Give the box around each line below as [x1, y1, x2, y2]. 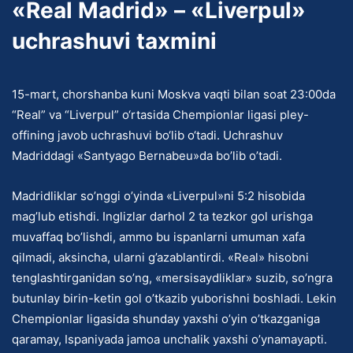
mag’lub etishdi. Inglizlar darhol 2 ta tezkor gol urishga [12, 209, 313, 225]
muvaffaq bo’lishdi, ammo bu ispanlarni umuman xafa [12, 229, 305, 245]
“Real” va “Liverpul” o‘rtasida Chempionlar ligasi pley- [12, 107, 309, 123]
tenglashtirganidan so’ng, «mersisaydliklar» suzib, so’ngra [12, 270, 333, 286]
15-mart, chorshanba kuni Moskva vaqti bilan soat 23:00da [12, 87, 336, 102]
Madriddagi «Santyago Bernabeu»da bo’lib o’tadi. [12, 148, 282, 164]
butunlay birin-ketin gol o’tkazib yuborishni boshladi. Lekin [12, 291, 336, 307]
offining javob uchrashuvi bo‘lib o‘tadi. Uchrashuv [12, 128, 283, 143]
